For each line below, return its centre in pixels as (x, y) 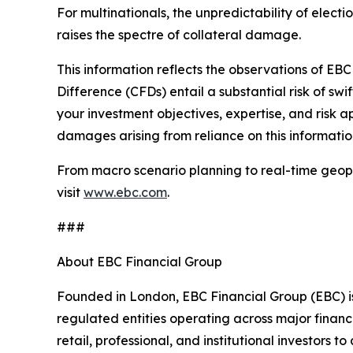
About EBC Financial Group (141, 262)
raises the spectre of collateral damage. (179, 35)
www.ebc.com (125, 193)
